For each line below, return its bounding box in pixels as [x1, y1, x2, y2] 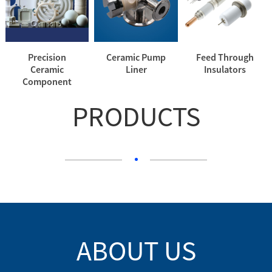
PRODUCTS [72, 99, 200, 135]
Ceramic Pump [106, 50, 166, 63]
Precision [28, 50, 67, 63]
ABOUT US [76, 233, 196, 269]
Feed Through [195, 50, 254, 63]
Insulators [203, 63, 246, 75]
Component [22, 75, 72, 87]
